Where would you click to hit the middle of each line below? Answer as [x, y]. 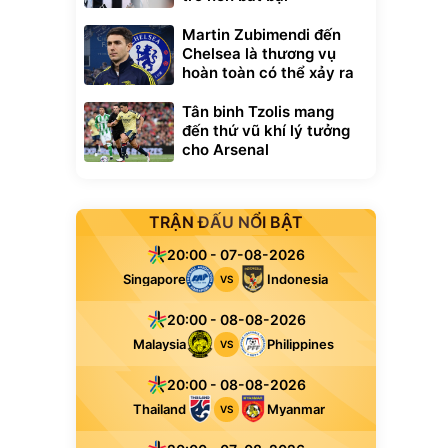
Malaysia [159, 344]
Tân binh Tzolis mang [258, 111]
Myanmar [295, 409]
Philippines [300, 344]
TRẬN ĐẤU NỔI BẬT [226, 222]
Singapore [154, 279]
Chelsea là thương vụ [259, 53]
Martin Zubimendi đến [261, 34]
